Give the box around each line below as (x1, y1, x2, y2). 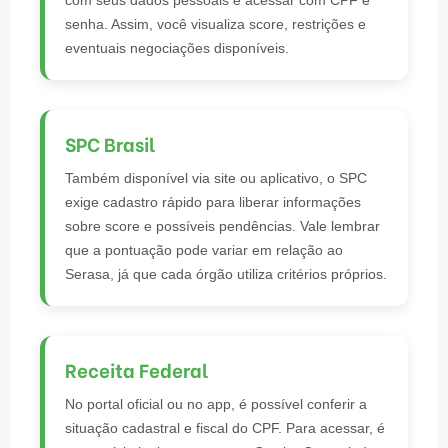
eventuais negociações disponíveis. (65, 40, 289, 57)
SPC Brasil (65, 129, 155, 158)
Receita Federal (65, 355, 208, 384)
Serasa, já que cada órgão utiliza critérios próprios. (65, 266, 387, 283)
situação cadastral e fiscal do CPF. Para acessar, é (65, 419, 385, 436)
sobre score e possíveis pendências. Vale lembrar (65, 218, 380, 235)
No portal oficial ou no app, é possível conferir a (65, 395, 367, 412)
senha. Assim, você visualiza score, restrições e (65, 16, 366, 33)
